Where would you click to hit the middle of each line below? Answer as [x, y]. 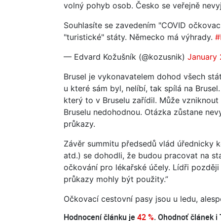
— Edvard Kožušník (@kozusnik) [126, 56]
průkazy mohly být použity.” [116, 179]
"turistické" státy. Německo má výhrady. [139, 37]
